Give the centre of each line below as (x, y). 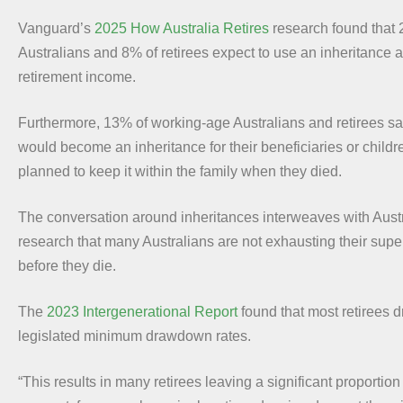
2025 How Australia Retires (182, 28)
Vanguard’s (56, 28)
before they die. (67, 265)
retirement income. (77, 76)
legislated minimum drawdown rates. (134, 336)
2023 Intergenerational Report (142, 311)
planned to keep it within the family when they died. (180, 171)
